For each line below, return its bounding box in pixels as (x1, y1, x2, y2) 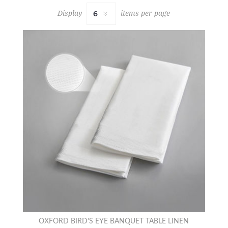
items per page (121, 9, 170, 17)
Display (58, 9, 82, 17)
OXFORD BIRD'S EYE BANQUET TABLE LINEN (39, 218, 189, 225)
